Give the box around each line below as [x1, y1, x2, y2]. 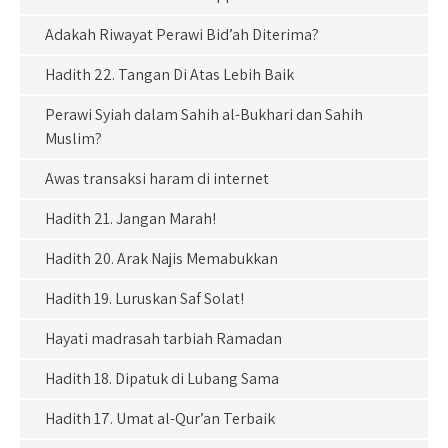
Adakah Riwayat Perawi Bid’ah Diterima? [45, 24, 319, 45]
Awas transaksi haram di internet [45, 168, 269, 189]
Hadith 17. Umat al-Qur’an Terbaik [45, 408, 275, 429]
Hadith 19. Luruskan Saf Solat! [45, 288, 244, 309]
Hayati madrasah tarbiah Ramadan [45, 328, 282, 349]
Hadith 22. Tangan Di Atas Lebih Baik [45, 64, 294, 85]
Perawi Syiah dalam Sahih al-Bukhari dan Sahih [45, 104, 363, 125]
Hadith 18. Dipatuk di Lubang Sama [45, 368, 279, 389]
